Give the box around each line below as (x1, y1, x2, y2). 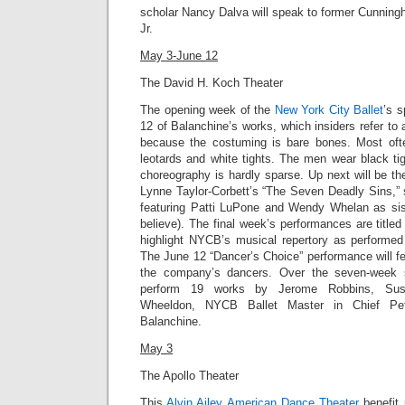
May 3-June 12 (140, 49, 218, 62)
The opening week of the (140, 103, 275, 117)
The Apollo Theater (140, 369, 239, 382)
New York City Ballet (274, 103, 383, 117)
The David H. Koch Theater (140, 76, 283, 89)
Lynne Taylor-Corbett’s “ (140, 184, 267, 198)
